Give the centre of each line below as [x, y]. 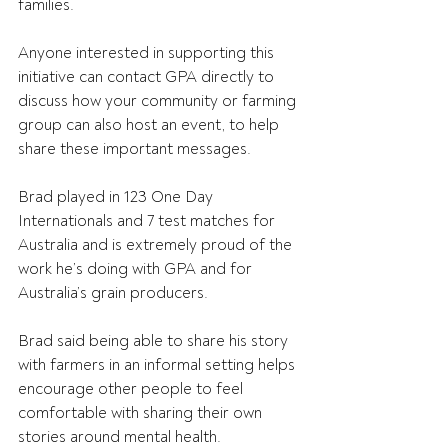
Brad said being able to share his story [155, 341]
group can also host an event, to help [150, 125]
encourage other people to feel [132, 389]
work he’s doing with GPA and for [137, 269]
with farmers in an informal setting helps [158, 365]
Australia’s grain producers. [113, 293]
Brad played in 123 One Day [117, 197]
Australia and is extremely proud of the [157, 245]
